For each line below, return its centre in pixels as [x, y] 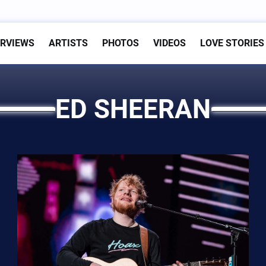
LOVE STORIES [232, 43]
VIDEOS [170, 43]
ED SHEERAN [133, 109]
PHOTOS [121, 43]
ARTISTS [68, 43]
